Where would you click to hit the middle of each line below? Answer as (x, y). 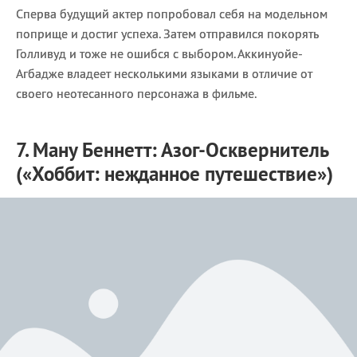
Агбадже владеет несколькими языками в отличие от (164, 73)
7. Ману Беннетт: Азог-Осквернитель (172, 149)
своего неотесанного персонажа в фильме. (136, 93)
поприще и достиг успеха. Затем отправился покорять (167, 33)
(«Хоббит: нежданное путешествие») (175, 173)
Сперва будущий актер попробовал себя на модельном (172, 13)
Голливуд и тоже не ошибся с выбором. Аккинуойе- (159, 53)
